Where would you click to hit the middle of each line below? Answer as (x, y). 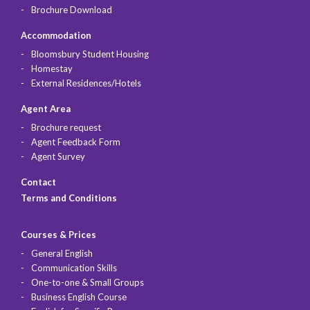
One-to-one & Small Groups (88, 283)
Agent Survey (58, 157)
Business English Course (79, 297)
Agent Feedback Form (76, 142)
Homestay (52, 69)
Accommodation (56, 36)
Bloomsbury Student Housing (90, 54)
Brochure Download (72, 10)
